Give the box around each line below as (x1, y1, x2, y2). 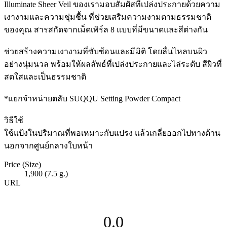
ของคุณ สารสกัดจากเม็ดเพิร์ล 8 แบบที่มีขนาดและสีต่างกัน (4, 25, 208, 34)
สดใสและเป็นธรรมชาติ (4, 72, 86, 81)
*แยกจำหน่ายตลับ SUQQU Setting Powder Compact (4, 94, 180, 103)
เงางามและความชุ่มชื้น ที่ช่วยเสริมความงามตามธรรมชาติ (4, 12, 211, 21)
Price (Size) (4, 160, 41, 169)
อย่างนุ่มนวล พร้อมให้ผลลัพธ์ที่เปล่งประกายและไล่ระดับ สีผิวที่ (4, 59, 222, 68)
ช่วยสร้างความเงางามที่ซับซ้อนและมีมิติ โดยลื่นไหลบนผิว (4, 47, 207, 56)
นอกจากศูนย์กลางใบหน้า (4, 141, 93, 150)
